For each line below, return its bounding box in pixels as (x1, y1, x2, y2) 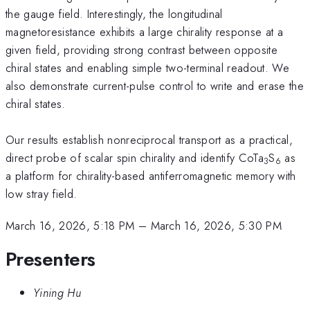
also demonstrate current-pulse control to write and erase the (6, 77, 304, 94)
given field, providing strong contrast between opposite (6, 41, 278, 58)
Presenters (6, 244, 95, 273)
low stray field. (6, 185, 77, 202)
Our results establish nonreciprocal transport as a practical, (6, 131, 293, 148)
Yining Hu (33, 284, 81, 302)
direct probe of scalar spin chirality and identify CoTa (6, 149, 264, 166)
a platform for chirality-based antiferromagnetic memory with (6, 167, 296, 184)
